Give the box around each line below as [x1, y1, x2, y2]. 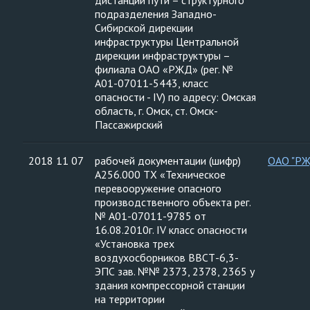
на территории [95, 292, 165, 306]
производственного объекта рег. [95, 195, 251, 209]
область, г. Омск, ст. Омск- [95, 104, 218, 118]
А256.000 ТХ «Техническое [95, 167, 226, 181]
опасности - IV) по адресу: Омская [95, 90, 256, 104]
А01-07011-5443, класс [95, 76, 208, 90]
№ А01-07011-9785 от [95, 209, 206, 223]
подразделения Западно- [95, 7, 217, 21]
